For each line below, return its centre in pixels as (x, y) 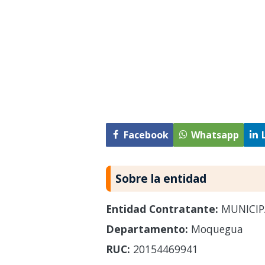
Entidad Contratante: (162, 209)
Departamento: (147, 229)
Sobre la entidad (161, 178)
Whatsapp (215, 135)
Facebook (146, 135)
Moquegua (215, 229)
